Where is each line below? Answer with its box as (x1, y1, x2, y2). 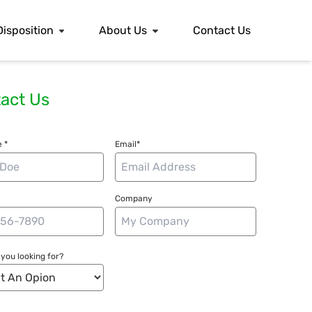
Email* (115, 139, 141, 150)
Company (115, 194, 153, 204)
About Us (99, 23, 148, 37)
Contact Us (192, 23, 251, 37)
